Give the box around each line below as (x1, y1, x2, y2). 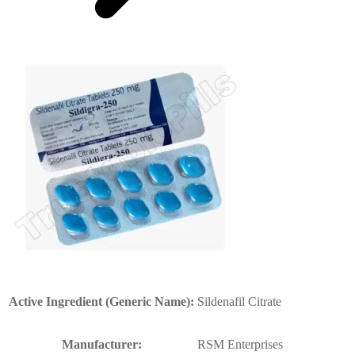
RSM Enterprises (197, 338, 283, 352)
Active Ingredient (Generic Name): (9, 295, 194, 309)
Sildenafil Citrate (197, 295, 281, 309)
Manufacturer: (61, 338, 142, 352)
